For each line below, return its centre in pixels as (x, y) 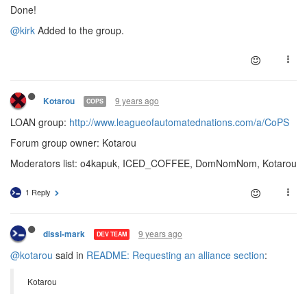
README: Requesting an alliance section (175, 255)
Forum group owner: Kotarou (73, 142)
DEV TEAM (112, 234)
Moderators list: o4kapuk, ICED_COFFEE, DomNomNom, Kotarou (153, 163)
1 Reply (38, 192)
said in (70, 255)
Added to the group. (79, 30)
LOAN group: (40, 122)
